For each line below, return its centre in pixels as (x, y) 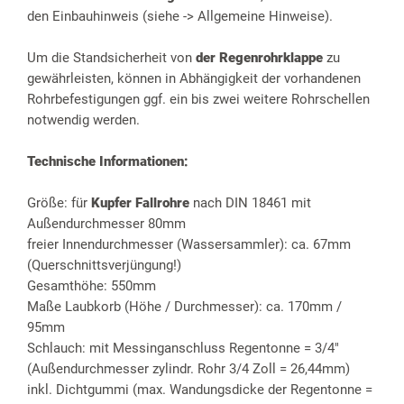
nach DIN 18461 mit (250, 203)
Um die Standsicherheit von (111, 58)
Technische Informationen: (108, 162)
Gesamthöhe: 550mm (92, 286)
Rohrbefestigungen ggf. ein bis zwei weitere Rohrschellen (198, 100)
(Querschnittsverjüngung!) (104, 266)
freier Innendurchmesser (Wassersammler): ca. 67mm (189, 245)
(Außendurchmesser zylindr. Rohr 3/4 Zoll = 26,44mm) (188, 369)
